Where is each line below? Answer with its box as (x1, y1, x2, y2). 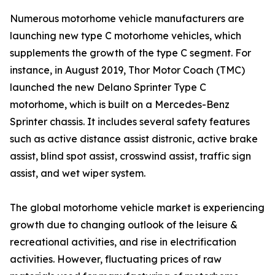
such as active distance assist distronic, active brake (10, 133, 258, 145)
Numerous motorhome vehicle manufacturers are (10, 12, 244, 25)
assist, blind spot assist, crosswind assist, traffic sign (10, 150, 251, 162)
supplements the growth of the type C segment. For (10, 47, 251, 59)
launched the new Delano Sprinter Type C (10, 81, 206, 93)
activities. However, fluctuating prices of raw (10, 253, 222, 265)
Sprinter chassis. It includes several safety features (10, 115, 250, 128)
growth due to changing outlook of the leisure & (10, 219, 238, 231)
